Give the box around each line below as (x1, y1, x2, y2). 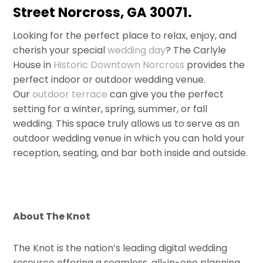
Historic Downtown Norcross (53, 58, 185, 72)
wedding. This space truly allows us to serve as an (13, 117, 240, 131)
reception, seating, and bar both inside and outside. (13, 146, 248, 160)
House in (13, 58, 54, 72)
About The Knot (13, 210, 91, 224)
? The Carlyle (166, 43, 227, 58)
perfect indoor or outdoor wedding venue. (13, 73, 206, 87)
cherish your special (13, 43, 108, 58)
